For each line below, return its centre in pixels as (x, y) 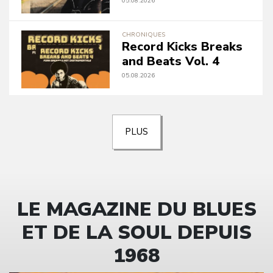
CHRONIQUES (144, 35)
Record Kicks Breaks (182, 47)
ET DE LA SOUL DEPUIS (136, 232)
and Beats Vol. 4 (171, 61)
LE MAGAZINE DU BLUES (136, 209)
